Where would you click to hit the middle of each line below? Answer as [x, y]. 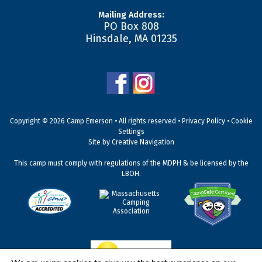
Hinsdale [107, 38]
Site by [100, 142]
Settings [131, 132]
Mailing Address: [131, 15]
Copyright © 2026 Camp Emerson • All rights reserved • [96, 121]
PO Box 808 [131, 26]
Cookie [242, 121]
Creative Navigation [143, 142]
